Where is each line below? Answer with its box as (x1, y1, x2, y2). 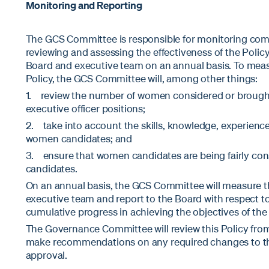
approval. (25, 249, 68, 262)
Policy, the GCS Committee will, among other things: (25, 72, 258, 85)
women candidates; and (25, 132, 133, 145)
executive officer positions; (25, 102, 145, 115)
